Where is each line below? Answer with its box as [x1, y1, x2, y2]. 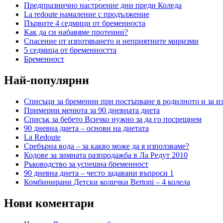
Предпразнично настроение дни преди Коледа [24, 1, 182, 10]
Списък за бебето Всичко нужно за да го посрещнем [24, 114, 202, 123]
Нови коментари [4, 196, 94, 210]
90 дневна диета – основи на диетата [24, 123, 149, 132]
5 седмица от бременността [24, 46, 116, 55]
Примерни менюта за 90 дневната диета [24, 106, 160, 114]
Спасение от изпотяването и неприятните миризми [24, 37, 199, 46]
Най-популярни [4, 74, 89, 87]
